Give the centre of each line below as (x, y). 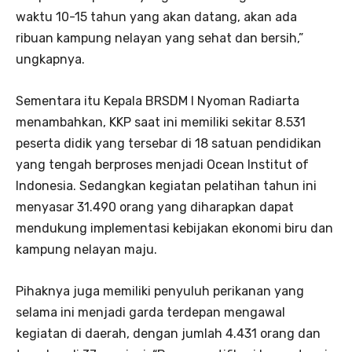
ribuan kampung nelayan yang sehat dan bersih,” (159, 38)
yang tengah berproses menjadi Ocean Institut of (162, 165)
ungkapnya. (50, 60)
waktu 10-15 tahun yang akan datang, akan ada (156, 17)
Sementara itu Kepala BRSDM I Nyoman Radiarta (158, 101)
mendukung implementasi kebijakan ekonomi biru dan (174, 229)
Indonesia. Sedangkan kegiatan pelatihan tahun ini (166, 186)
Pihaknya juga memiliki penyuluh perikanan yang (160, 291)
